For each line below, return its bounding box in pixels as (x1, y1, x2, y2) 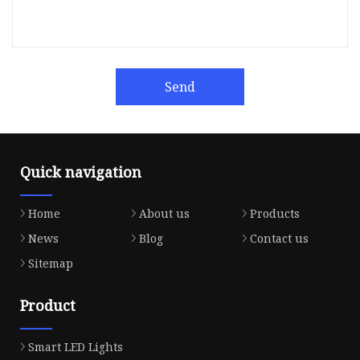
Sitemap (28, 256, 73, 272)
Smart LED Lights (28, 339, 123, 355)
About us (138, 206, 190, 222)
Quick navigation (20, 162, 141, 182)
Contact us (249, 231, 309, 247)
